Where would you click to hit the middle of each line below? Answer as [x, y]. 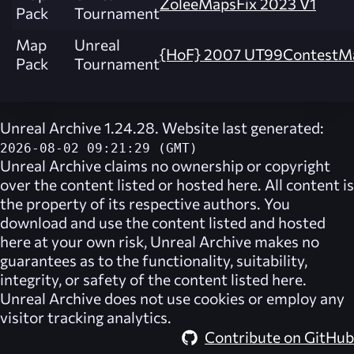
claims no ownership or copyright [216, 165]
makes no [285, 241]
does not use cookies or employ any [223, 298]
